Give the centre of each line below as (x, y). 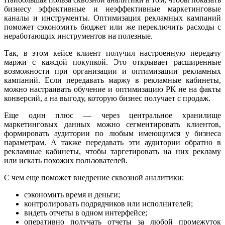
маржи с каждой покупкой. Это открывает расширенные (113, 62)
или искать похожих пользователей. (66, 160)
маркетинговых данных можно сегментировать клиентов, (113, 124)
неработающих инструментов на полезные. (78, 36)
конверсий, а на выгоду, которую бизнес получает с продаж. (107, 98)
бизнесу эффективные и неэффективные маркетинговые (113, 9)
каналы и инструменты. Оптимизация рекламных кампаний (113, 18)
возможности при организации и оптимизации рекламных (113, 71)
